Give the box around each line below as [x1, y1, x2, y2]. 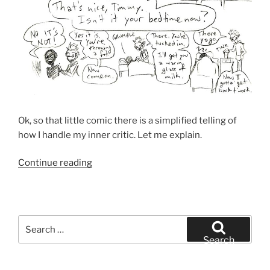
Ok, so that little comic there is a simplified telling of [18, 115, 237, 126]
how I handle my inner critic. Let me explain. [18, 129, 202, 140]
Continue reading [18, 157, 92, 169]
